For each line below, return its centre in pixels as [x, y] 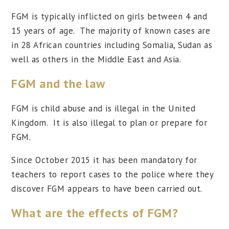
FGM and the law [59, 84]
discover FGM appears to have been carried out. [107, 189]
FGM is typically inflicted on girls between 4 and [109, 17]
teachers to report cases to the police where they [112, 175]
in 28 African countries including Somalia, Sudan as [112, 45]
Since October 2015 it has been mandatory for [104, 160]
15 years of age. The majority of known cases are [111, 31]
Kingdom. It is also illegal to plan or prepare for [109, 123]
